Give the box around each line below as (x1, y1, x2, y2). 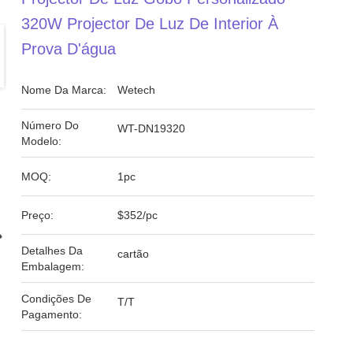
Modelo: (21, 135, 62, 147)
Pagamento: (21, 308, 83, 321)
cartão (117, 247, 150, 260)
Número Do (21, 119, 80, 132)
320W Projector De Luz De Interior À (21, 15, 279, 32)
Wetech (117, 84, 156, 96)
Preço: (21, 209, 54, 221)
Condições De (21, 292, 92, 305)
